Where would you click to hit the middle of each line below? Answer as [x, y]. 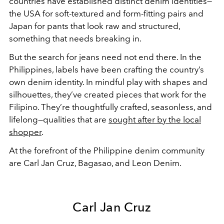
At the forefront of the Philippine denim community [107, 150]
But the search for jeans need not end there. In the [105, 57]
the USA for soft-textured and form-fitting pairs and [106, 13]
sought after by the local [155, 119]
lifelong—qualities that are [59, 119]
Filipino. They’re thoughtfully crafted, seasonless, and [110, 107]
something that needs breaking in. [75, 38]
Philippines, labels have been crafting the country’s [106, 69]
